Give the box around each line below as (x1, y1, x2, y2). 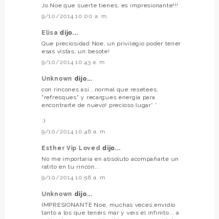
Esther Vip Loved (42, 144, 103, 152)
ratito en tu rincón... (42, 163, 100, 170)
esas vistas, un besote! (42, 47, 110, 55)
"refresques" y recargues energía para (42, 93, 155, 101)
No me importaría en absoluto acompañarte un (42, 155, 179, 162)
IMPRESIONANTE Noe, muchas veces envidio (42, 201, 176, 208)
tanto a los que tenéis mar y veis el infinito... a (42, 209, 180, 216)
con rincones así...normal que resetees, (42, 86, 159, 93)
